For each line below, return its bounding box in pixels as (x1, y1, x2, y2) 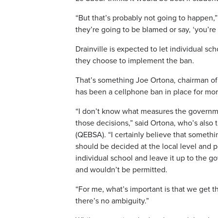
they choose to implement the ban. (75, 55, 194, 66)
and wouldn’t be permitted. (75, 164, 167, 175)
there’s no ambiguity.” (75, 196, 149, 206)
